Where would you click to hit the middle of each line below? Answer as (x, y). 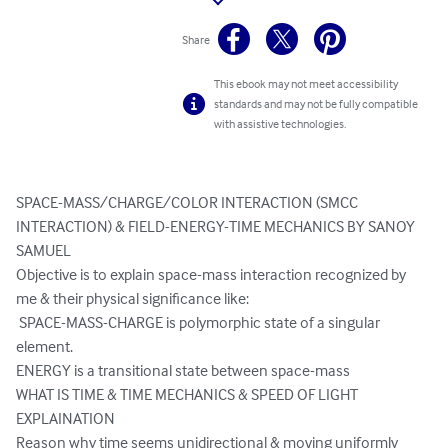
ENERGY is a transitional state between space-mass (184, 370)
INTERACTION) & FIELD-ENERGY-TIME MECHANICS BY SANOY (217, 226)
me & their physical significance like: (132, 298)
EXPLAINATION (67, 418)
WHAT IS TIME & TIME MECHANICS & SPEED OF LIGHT (188, 394)
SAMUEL (43, 250)
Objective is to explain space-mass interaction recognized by (212, 274)
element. (46, 346)
